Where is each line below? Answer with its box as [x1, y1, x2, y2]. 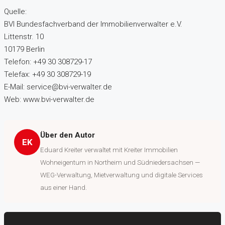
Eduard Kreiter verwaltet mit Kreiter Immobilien [40, 146, 178, 154]
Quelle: [4, 7, 27, 17]
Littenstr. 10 [4, 32, 44, 42]
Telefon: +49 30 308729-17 [4, 57, 92, 67]
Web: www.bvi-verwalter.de [4, 95, 94, 104]
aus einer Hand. [40, 183, 87, 192]
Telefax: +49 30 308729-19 [4, 70, 91, 79]
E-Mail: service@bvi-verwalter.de [4, 82, 112, 92]
